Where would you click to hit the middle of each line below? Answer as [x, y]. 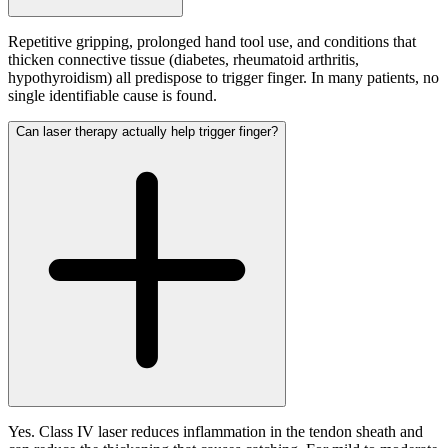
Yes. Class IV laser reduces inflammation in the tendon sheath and [215, 432]
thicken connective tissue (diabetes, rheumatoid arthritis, [183, 60]
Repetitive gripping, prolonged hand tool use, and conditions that [212, 42]
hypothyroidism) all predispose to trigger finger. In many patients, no [223, 78]
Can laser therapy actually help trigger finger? [147, 132]
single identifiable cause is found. [112, 96]
